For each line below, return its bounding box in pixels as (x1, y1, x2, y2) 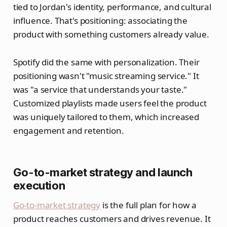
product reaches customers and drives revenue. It (13, 212, 211, 224)
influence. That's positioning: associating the (13, 14, 187, 26)
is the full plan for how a (100, 199, 197, 211)
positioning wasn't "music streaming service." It (13, 69, 199, 82)
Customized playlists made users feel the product (13, 97, 207, 109)
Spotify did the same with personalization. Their (13, 56, 200, 68)
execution (13, 178, 65, 192)
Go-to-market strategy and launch (13, 165, 193, 179)
